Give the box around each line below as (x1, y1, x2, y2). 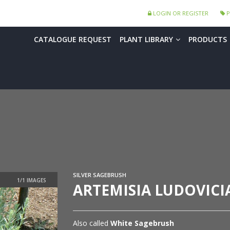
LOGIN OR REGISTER (151, 9, 208, 17)
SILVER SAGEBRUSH (72, 171, 126, 179)
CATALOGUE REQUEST (34, 34, 111, 44)
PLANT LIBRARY (120, 34, 173, 44)
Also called (72, 218, 110, 228)
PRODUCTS (188, 34, 227, 44)
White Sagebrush (110, 218, 174, 228)
